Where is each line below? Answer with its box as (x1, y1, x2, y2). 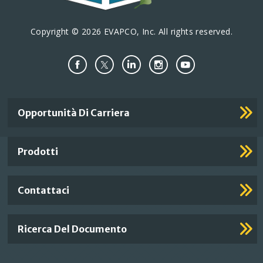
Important (6, 99, 68, 114)
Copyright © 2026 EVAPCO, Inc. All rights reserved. (31, 26, 232, 38)
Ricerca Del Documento (18, 223, 127, 235)
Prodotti (18, 146, 59, 158)
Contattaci (18, 184, 70, 197)
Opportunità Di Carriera (18, 107, 130, 119)
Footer (6, 115, 45, 130)
